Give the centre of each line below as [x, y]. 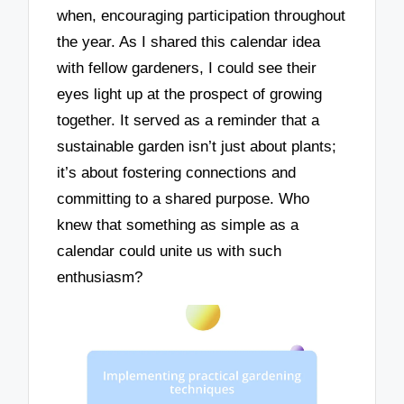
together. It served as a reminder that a [188, 121]
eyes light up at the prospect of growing [190, 95]
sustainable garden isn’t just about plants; [197, 147]
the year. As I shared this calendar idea [189, 42]
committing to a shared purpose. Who [184, 199]
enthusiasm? [100, 278]
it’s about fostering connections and [177, 173]
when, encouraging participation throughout [202, 16]
